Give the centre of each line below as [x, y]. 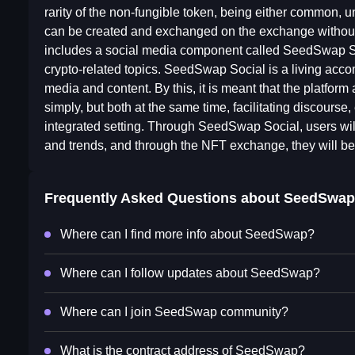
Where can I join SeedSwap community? [174, 312]
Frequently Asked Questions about [164, 198]
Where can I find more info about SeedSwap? [187, 235]
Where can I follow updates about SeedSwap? [190, 273]
